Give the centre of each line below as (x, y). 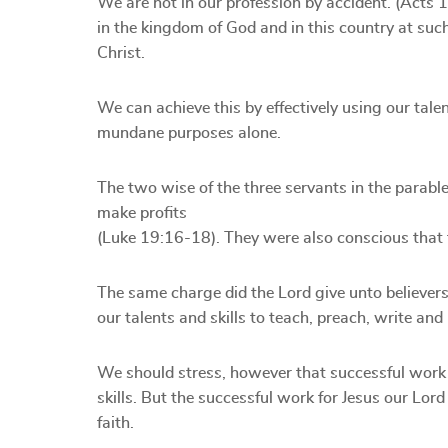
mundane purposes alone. (189, 133)
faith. (115, 423)
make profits (142, 213)
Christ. (121, 53)
